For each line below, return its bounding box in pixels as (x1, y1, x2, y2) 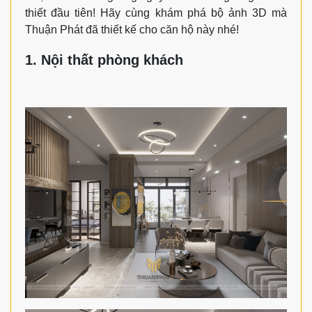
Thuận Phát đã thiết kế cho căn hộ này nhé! (25, 24, 239, 36)
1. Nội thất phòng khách (25, 52, 187, 68)
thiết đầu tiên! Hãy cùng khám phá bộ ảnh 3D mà (25, 7, 287, 19)
